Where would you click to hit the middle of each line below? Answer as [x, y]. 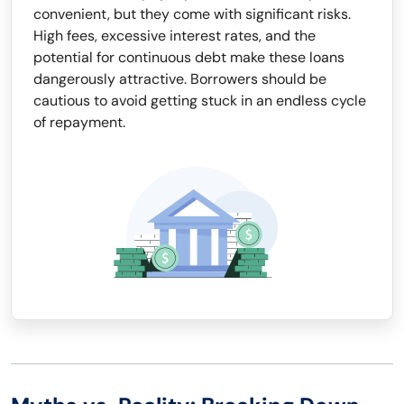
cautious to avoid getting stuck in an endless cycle [200, 101]
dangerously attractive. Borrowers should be [180, 79]
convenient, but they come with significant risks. [192, 14]
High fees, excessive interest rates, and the [174, 36]
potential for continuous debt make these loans [189, 57]
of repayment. [79, 122]
